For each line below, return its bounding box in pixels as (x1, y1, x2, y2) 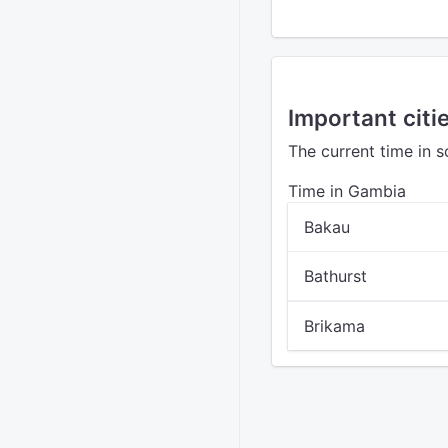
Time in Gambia (288, 181, 406, 201)
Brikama (304, 316, 365, 336)
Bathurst (304, 266, 367, 286)
